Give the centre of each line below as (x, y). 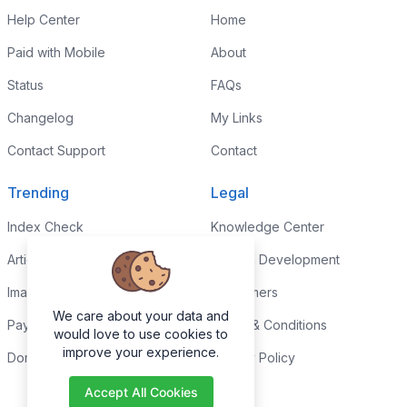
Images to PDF (50, 292)
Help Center (44, 20)
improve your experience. (141, 352)
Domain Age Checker (71, 357)
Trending (38, 193)
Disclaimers (244, 292)
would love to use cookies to (141, 334)
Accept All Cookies (141, 392)
